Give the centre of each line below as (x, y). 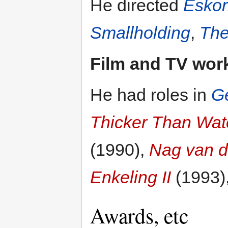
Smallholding (140, 33)
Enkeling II (131, 177)
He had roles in (151, 95)
